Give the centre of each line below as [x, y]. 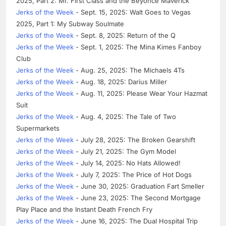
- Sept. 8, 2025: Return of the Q [125, 35]
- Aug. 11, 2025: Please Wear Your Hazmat [140, 93]
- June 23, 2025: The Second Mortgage [137, 197]
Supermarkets [38, 128]
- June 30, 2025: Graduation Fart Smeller [139, 186]
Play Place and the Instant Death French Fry [84, 209]
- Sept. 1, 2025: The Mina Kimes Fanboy [137, 47]
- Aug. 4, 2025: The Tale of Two [125, 116]
